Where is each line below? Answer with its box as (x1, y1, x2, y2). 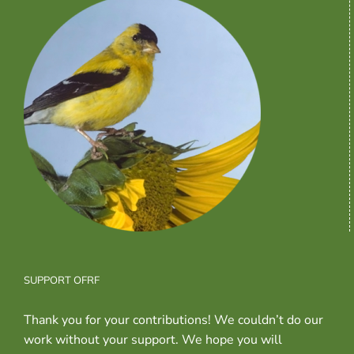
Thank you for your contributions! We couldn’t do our (24, 311, 323, 330)
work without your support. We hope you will (24, 331, 282, 349)
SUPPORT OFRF (24, 273, 100, 287)
